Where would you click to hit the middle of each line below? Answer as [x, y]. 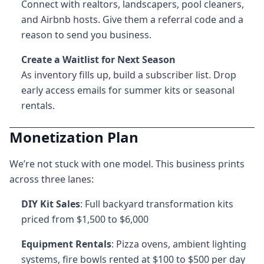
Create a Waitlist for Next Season [98, 60]
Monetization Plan [74, 137]
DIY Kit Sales [51, 204]
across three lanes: [52, 179]
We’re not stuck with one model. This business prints [127, 164]
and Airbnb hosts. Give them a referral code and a [132, 19]
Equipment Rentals [66, 244]
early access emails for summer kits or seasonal [128, 90]
